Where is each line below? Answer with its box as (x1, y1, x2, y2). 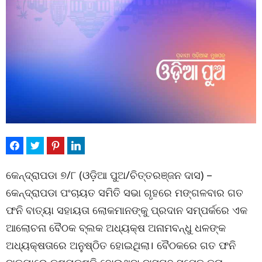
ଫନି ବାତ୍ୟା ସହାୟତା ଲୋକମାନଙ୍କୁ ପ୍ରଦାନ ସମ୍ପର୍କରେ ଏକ (6, 203, 247, 217)
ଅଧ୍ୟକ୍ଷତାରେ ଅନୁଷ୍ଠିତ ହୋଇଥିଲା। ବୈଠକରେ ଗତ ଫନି (6, 238, 236, 252)
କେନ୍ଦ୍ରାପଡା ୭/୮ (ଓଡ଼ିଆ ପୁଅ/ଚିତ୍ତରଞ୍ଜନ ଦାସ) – (6, 168, 212, 182)
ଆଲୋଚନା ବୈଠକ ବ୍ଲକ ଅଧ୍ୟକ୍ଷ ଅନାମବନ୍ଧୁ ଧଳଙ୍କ (6, 220, 226, 235)
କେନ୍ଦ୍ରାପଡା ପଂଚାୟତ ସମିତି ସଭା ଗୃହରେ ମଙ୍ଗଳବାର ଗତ (6, 185, 243, 199)
